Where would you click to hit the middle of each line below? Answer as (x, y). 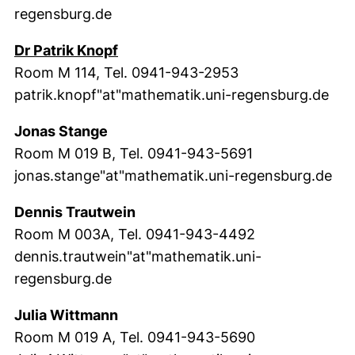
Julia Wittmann (66, 315)
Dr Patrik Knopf (66, 50)
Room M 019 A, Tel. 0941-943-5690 (135, 337)
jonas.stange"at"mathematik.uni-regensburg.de (173, 176)
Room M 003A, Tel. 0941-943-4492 (135, 234)
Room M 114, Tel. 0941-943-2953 (126, 73)
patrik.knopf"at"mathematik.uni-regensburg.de (172, 95)
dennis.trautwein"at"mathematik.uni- (138, 256)
